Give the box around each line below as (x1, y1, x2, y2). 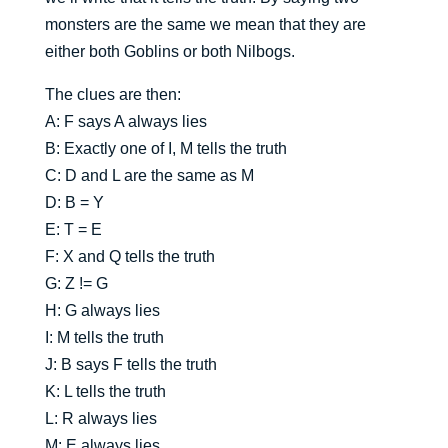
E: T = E (44, 221, 102, 239)
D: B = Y (44, 194, 104, 212)
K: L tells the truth (44, 383, 166, 401)
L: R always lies (44, 410, 157, 428)
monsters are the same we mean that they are (44, 16, 366, 34)
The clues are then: (44, 86, 181, 104)
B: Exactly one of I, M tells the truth (44, 140, 287, 158)
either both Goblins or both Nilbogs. (44, 43, 295, 61)
